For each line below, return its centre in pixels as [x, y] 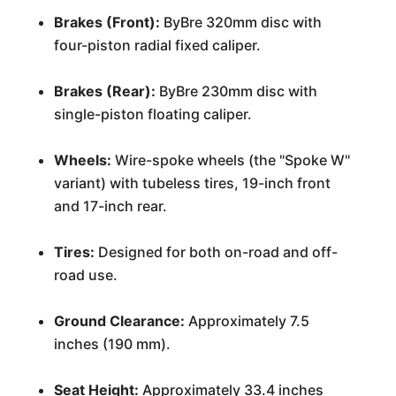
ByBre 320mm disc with [240, 22]
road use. [85, 275]
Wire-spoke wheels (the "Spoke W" [230, 160]
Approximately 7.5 [247, 321]
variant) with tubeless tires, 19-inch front [192, 183]
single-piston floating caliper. [152, 114]
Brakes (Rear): [104, 91]
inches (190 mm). [112, 344]
